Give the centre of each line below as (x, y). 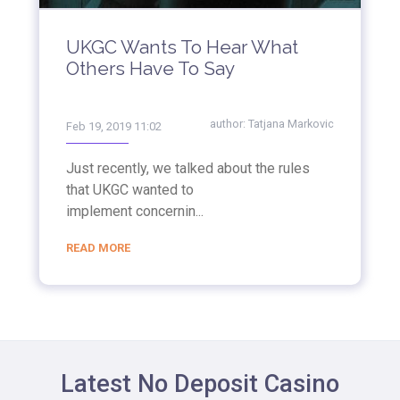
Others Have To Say (150, 69)
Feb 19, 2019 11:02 (114, 127)
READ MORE (98, 248)
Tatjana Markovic (291, 124)
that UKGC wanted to (130, 190)
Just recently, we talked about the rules (188, 169)
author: (229, 124)
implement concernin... (135, 212)
